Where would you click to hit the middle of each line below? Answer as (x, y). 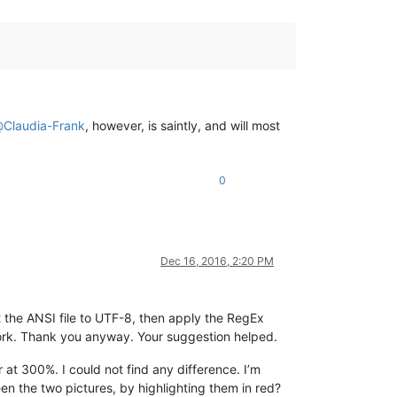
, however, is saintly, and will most (183, 125)
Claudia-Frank (44, 125)
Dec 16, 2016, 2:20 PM (217, 261)
